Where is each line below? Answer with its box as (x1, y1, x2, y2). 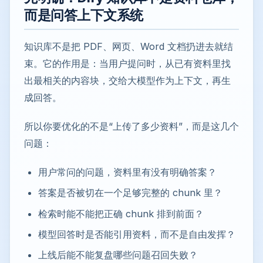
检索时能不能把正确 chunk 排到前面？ (38, 207, 204, 220)
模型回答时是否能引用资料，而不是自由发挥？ (38, 228, 235, 241)
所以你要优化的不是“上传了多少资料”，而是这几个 (24, 120, 239, 132)
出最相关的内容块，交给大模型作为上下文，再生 (24, 74, 231, 86)
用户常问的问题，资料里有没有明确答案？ (38, 166, 217, 178)
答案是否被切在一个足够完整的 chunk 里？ (38, 187, 222, 199)
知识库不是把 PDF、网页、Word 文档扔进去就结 (24, 40, 233, 52)
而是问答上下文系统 (24, 6, 143, 23)
